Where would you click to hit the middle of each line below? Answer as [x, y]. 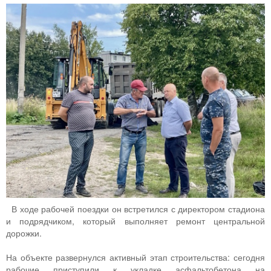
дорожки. [24, 233]
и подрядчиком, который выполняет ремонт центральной [135, 221]
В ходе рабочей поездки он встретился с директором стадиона [138, 209]
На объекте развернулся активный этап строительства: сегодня [135, 257]
